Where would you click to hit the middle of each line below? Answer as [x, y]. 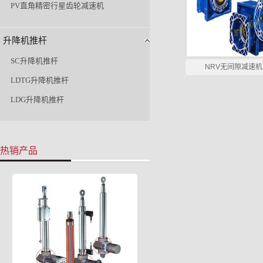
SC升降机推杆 [34, 61]
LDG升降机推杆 [37, 100]
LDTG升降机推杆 [40, 80]
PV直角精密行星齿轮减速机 [57, 6]
